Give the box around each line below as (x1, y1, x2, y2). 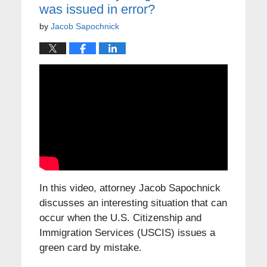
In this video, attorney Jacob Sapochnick (39, 182, 221, 194)
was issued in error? (39, 1, 155, 17)
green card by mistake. (39, 241, 142, 253)
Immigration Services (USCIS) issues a (39, 226, 215, 238)
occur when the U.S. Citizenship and (39, 212, 201, 223)
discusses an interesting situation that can (39, 197, 227, 209)
